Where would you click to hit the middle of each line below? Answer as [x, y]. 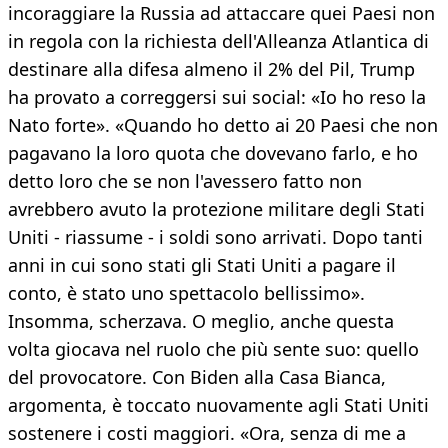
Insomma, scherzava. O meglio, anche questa [201, 321]
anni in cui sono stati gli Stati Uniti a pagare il [202, 265]
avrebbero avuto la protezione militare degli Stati [216, 209]
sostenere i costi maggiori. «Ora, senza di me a [207, 433]
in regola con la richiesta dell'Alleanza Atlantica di [218, 41]
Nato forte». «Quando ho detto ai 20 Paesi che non [223, 125]
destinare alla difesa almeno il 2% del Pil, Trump [211, 69]
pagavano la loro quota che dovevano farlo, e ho [213, 153]
